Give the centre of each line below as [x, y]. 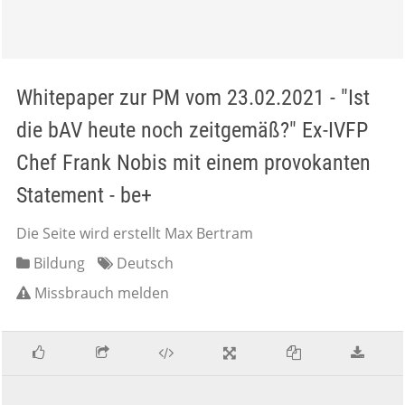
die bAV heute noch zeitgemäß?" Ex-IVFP [192, 130]
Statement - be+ [84, 195]
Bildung [57, 263]
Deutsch [143, 263]
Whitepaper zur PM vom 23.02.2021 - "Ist [193, 98]
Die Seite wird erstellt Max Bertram [135, 233]
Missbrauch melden [102, 293]
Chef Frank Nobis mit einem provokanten [193, 163]
